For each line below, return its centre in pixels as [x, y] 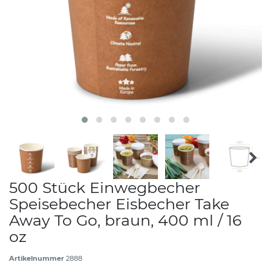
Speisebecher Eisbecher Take [119, 204]
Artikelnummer [38, 258]
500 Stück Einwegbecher [105, 187]
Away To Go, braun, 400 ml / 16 [125, 220]
